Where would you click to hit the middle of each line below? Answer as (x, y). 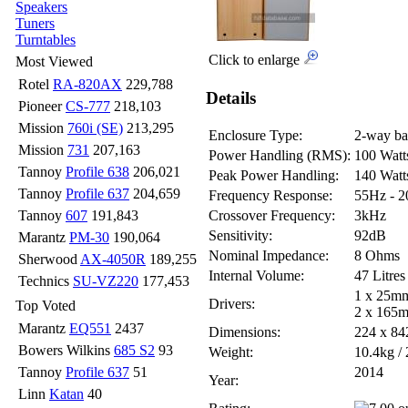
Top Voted (46, 306)
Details (231, 97)
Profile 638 (97, 172)
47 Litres (380, 276)
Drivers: (232, 304)
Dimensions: (245, 332)
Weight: (231, 352)
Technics (46, 281)
